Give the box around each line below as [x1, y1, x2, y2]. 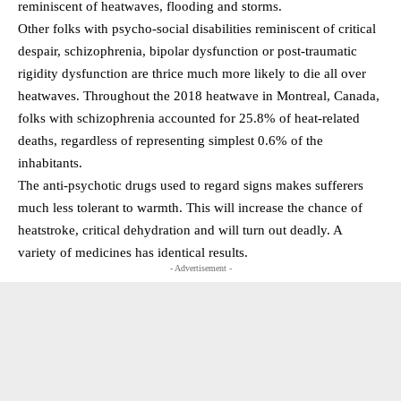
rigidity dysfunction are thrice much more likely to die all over [18, 65, 366, 81]
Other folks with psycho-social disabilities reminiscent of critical [18, 21, 376, 36]
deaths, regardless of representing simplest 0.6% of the [18, 132, 323, 148]
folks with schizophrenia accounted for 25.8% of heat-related [18, 110, 360, 125]
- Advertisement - [169, 262, 232, 273]
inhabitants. [18, 155, 82, 170]
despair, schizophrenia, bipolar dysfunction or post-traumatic [18, 43, 357, 58]
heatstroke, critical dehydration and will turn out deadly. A [18, 222, 342, 237]
